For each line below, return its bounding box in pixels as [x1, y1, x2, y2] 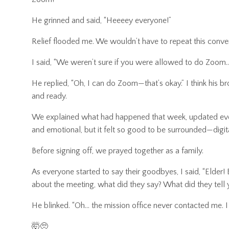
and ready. [32, 91, 67, 101]
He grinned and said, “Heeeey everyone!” [32, 16, 171, 26]
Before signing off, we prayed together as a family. [32, 146, 203, 156]
